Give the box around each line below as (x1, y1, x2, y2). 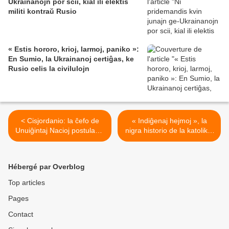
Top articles (8, 178, 45, 187)
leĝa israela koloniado (25, 146, 95, 154)
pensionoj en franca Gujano (124, 136, 214, 145)
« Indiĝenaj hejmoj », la (131, 117, 207, 125)
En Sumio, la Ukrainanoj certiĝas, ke (8, 55, 134, 63)
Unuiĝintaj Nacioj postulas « (15, 126, 105, 135)
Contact (8, 210, 33, 219)
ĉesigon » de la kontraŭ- (20, 136, 99, 145)
